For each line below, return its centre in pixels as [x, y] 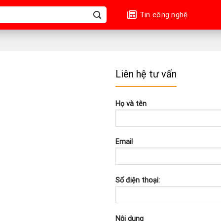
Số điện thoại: [137, 180]
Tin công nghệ [164, 15]
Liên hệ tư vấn [146, 74]
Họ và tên [131, 104]
